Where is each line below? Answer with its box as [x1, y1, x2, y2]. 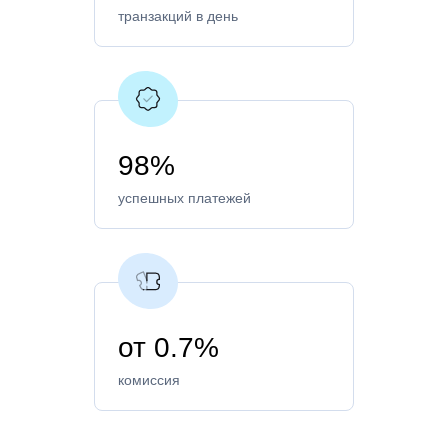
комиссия [118, 371, 180, 388]
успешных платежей [118, 189, 251, 206]
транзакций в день [118, 7, 238, 24]
